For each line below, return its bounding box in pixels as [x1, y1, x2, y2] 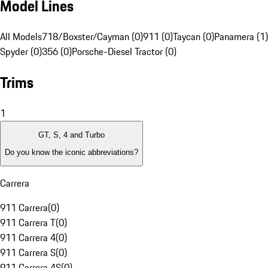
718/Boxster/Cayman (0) [42, 29, 143, 44]
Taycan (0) [173, 29, 214, 44]
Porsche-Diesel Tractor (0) [72, 44, 176, 59]
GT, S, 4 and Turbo [38, 130, 105, 140]
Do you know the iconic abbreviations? [5, 147, 138, 157]
